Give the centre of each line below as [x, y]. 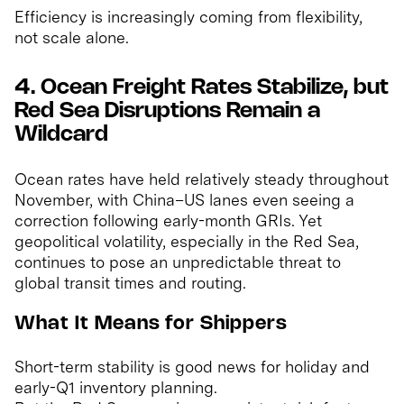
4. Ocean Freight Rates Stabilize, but [202, 88]
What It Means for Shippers [151, 325]
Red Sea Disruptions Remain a [167, 112]
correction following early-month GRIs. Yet [168, 221]
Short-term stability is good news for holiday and [192, 367]
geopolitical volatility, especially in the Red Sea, [187, 242]
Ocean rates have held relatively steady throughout [202, 179]
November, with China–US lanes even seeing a [184, 200]
